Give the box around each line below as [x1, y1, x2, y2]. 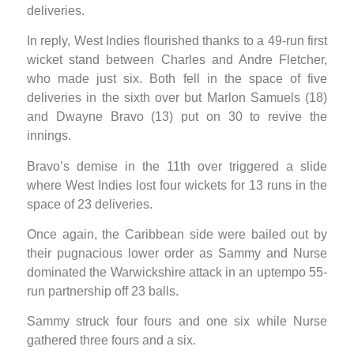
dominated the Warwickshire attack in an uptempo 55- [27, 265, 327, 280]
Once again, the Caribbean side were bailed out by [27, 228, 327, 242]
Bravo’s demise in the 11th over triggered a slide [27, 159, 327, 173]
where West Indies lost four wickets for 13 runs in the [27, 178, 327, 192]
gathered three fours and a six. [27, 333, 196, 348]
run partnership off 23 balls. [27, 284, 179, 299]
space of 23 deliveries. [27, 197, 153, 211]
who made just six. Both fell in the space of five [27, 72, 327, 86]
